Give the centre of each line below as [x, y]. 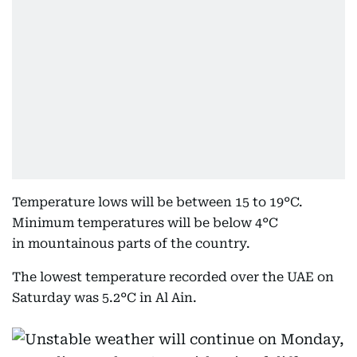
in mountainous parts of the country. [131, 243]
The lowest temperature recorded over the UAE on [173, 277]
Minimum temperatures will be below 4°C [145, 223]
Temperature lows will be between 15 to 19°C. [157, 202]
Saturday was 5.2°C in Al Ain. [104, 298]
